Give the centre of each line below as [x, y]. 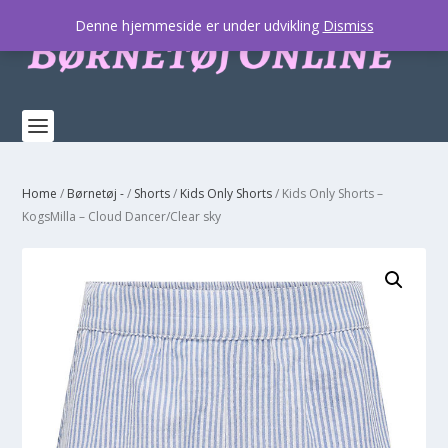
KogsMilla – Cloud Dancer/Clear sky [122, 216]
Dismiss [348, 25]
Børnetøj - [96, 193]
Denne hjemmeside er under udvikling [198, 25]
